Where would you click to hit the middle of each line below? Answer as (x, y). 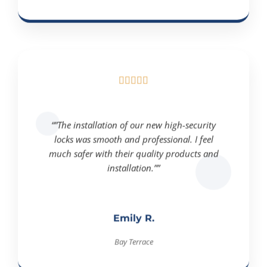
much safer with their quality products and (133, 150)
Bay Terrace (133, 238)
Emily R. (133, 215)
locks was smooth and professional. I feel (133, 136)
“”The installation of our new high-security (133, 122)
